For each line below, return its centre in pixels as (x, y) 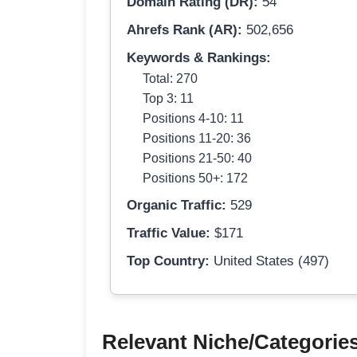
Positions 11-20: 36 (197, 138)
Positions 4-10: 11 (193, 118)
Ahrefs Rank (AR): (184, 30)
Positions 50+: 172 (195, 178)
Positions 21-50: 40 (197, 158)
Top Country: (168, 261)
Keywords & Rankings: (199, 58)
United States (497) (269, 261)
